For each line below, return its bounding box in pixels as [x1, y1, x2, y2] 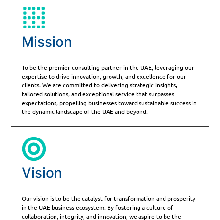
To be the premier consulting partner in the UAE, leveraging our [21, 63, 194, 71]
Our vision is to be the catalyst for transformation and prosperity [21, 194, 195, 203]
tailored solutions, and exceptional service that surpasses [21, 89, 174, 98]
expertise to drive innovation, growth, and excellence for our [21, 72, 186, 80]
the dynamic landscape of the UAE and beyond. [21, 107, 148, 115]
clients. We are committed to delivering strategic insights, [21, 81, 177, 89]
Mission [21, 33, 72, 50]
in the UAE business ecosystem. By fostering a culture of [21, 203, 173, 212]
